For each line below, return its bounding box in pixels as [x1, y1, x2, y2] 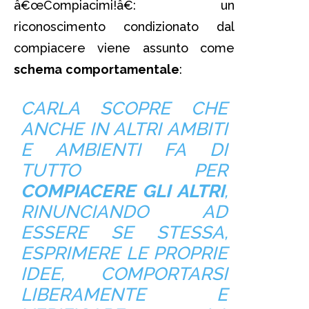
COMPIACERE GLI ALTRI [20, 180, 225, 201]
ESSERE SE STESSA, [20, 221, 228, 243]
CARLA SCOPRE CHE [20, 97, 228, 119]
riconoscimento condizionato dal [14, 19, 235, 34]
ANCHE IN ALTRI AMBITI [20, 118, 228, 139]
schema [14, 61, 62, 77]
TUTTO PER [20, 159, 228, 181]
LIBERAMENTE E [20, 283, 228, 305]
